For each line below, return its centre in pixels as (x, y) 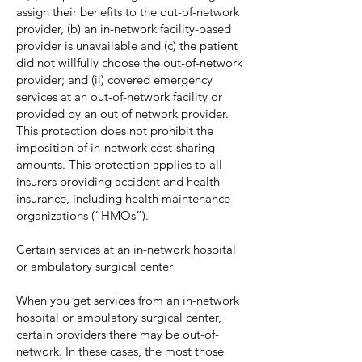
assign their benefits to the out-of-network (128, 12)
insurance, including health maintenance (123, 198)
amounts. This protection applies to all (119, 164)
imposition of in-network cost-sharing (116, 147)
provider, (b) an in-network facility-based (124, 29)
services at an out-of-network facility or (119, 97)
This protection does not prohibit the (115, 130)
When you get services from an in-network (128, 300)
